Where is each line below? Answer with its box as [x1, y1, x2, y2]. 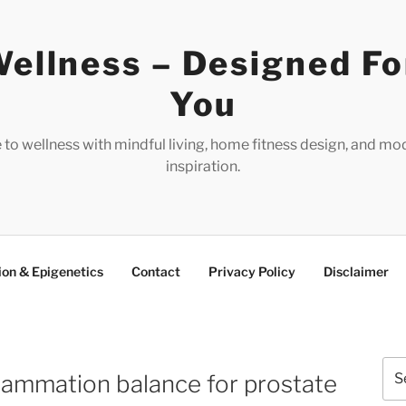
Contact [131, 263, 180, 279]
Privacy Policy [208, 263, 295, 279]
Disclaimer [324, 263, 389, 279]
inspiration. [165, 158, 240, 175]
